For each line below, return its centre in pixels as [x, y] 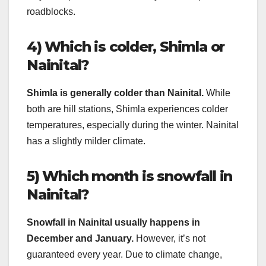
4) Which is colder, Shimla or [126, 47]
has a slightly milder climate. [86, 141]
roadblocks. [51, 12]
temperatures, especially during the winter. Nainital [133, 125]
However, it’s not [170, 239]
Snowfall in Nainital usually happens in [113, 223]
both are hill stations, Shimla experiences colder [127, 109]
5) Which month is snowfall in [130, 176]
